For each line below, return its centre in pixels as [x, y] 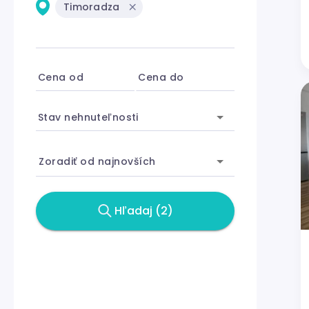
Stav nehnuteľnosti [88, 117]
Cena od [61, 77]
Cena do [161, 77]
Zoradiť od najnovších [97, 161]
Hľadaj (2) [143, 211]
